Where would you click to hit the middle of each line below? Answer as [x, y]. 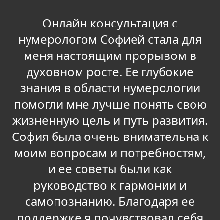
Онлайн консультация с [110, 23]
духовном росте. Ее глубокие [110, 72]
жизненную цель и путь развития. [110, 120]
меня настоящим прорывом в [110, 55]
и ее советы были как [110, 169]
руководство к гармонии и [110, 185]
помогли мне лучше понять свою [110, 104]
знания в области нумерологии [110, 88]
